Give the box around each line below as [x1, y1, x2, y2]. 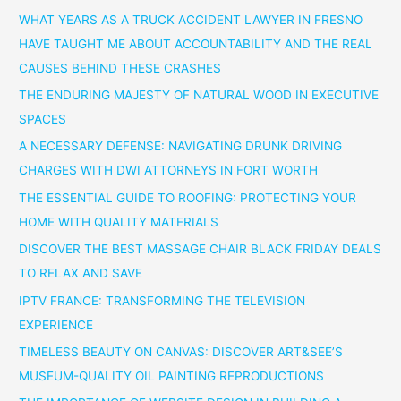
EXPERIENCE [19, 317, 94, 332]
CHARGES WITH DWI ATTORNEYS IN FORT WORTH [19, 163, 319, 178]
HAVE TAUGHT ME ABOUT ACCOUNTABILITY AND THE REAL [19, 36, 373, 51]
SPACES [19, 111, 67, 126]
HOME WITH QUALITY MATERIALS [19, 214, 219, 229]
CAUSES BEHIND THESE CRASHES [19, 60, 222, 75]
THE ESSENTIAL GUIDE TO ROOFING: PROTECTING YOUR [19, 190, 357, 205]
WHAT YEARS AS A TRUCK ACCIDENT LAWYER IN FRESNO [19, 12, 363, 27]
